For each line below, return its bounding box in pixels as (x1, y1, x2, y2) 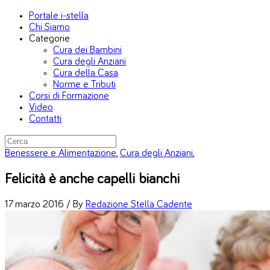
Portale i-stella (29, 11, 89, 21)
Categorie (29, 34, 70, 44)
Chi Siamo (29, 22, 70, 33)
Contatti (29, 114, 61, 124)
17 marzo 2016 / (5, 199, 73, 210)
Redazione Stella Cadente (86, 199, 192, 210)
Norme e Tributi (53, 80, 116, 90)
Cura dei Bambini (53, 45, 122, 55)
